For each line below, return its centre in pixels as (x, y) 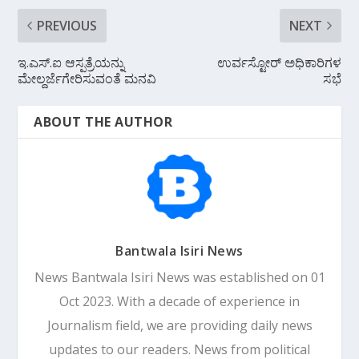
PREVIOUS (67, 25)
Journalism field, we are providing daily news (179, 325)
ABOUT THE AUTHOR (103, 121)
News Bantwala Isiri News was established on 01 (179, 277)
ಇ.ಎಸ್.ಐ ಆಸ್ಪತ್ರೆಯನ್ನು (71, 62)
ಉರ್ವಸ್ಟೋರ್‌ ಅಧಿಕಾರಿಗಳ (279, 62)
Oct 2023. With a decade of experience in (179, 301)
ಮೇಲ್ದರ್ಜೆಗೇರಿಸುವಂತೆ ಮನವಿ (87, 78)
